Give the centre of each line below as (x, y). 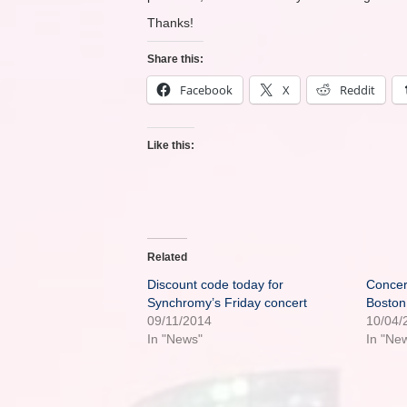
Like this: (171, 145)
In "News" (175, 339)
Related (167, 257)
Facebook (206, 90)
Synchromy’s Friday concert (227, 303)
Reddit (357, 90)
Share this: (175, 59)
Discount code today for (215, 284)
